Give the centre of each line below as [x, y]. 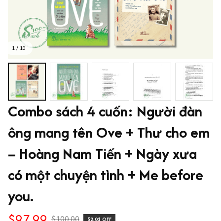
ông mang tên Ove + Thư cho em [109, 132]
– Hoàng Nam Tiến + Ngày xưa [102, 153]
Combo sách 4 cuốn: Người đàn [105, 111]
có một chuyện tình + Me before [106, 175]
